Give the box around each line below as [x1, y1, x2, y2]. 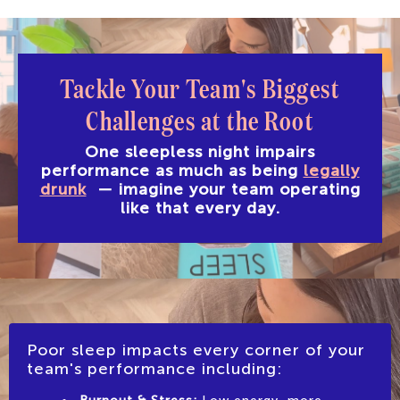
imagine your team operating [118, 179, 361, 199]
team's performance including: [27, 358, 282, 379]
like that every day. [120, 197, 280, 218]
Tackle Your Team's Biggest [59, 68, 341, 105]
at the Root [201, 100, 314, 137]
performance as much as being [40, 160, 304, 180]
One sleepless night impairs [85, 141, 315, 162]
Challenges [86, 100, 201, 137]
